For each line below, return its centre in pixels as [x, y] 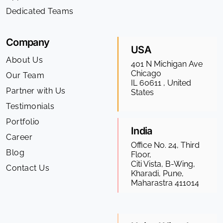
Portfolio [23, 122]
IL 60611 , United [161, 83]
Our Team [25, 76]
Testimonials [30, 107]
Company [28, 43]
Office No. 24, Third [165, 145]
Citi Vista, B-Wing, [163, 164]
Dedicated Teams [40, 11]
